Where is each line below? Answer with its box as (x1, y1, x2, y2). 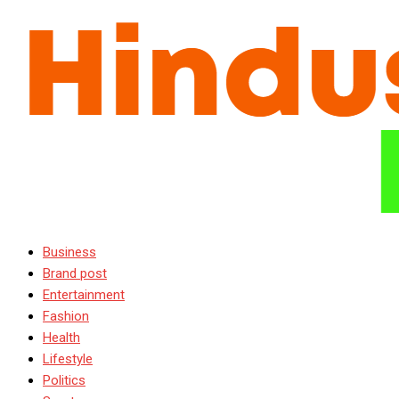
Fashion (43, 308, 89, 324)
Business (43, 244, 96, 260)
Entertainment (43, 287, 125, 303)
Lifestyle (43, 351, 93, 367)
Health (43, 330, 80, 346)
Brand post (43, 265, 107, 281)
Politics (43, 372, 85, 388)
